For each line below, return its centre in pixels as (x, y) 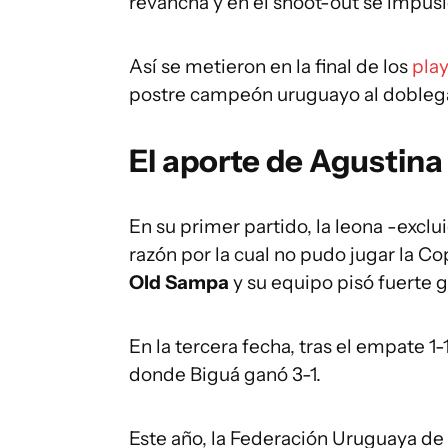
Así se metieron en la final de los (270, 66)
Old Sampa (179, 282)
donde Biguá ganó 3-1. (225, 374)
